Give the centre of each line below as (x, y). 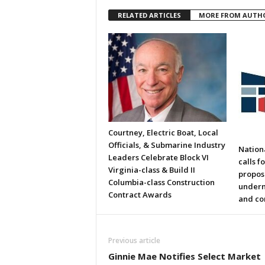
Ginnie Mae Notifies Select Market (184, 256)
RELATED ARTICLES (149, 15)
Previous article (134, 240)
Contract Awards (140, 195)
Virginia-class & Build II (151, 170)
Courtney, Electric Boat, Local (163, 132)
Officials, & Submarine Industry (167, 145)
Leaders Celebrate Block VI (158, 157)
